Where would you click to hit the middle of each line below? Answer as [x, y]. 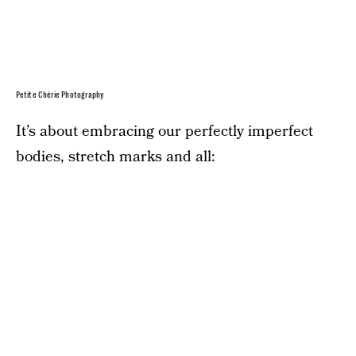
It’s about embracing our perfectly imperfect [164, 132]
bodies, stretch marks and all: [116, 157]
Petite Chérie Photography [60, 95]
